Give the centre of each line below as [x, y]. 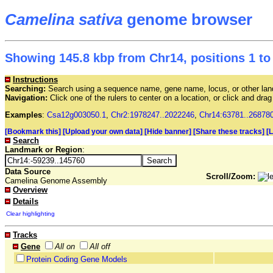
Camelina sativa [64, 20]
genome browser [187, 20]
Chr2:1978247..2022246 [153, 115]
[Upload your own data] [103, 132]
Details [26, 202]
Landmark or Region [44, 150]
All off [100, 247]
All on [65, 247]
